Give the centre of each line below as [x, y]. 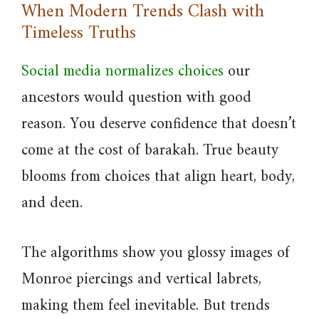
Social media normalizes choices [122, 72]
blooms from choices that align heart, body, [158, 177]
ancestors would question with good [136, 98]
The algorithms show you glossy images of [156, 253]
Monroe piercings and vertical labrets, [141, 279]
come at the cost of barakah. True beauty [150, 151]
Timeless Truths [79, 33]
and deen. [52, 203]
